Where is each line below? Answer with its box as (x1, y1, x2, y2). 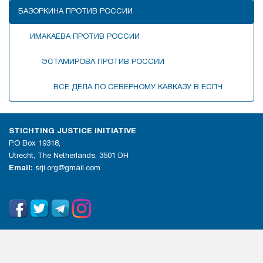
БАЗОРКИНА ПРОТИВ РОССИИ (18, 8, 133, 15)
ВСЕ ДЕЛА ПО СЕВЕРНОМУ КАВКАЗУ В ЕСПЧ (53, 84, 222, 91)
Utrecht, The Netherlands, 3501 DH (9, 153, 129, 160)
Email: (9, 165, 33, 172)
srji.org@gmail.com (35, 165, 100, 172)
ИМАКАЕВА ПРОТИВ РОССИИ (30, 33, 140, 41)
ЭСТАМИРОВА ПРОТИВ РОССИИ (42, 59, 164, 66)
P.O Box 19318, (9, 140, 60, 147)
